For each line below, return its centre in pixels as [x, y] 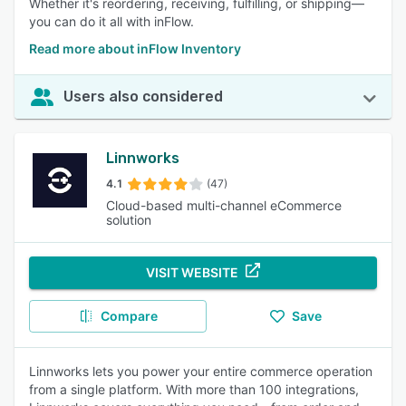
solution [128, 220]
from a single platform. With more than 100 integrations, [194, 389]
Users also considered [143, 97]
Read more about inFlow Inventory [135, 48]
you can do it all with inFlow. [111, 21]
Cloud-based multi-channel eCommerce [223, 205]
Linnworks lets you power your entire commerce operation [201, 371]
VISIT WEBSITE [192, 272]
